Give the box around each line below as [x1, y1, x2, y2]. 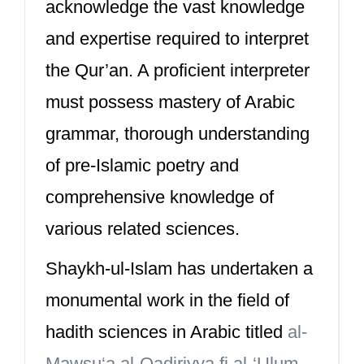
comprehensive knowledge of [45, 187, 274, 207]
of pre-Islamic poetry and [45, 155, 239, 175]
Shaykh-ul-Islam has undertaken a [45, 258, 313, 279]
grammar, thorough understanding [45, 123, 310, 144]
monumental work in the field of [45, 290, 289, 310]
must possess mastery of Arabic [45, 92, 295, 112]
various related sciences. [45, 219, 240, 239]
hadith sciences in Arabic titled [45, 322, 288, 342]
